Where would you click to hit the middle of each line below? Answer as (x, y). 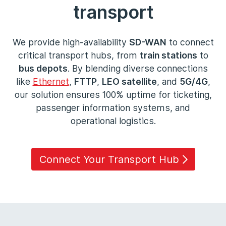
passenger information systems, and (113, 108)
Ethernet (51, 81)
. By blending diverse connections (137, 68)
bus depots (43, 68)
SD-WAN (148, 42)
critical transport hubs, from (79, 55)
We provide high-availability (71, 42)
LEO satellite (129, 81)
